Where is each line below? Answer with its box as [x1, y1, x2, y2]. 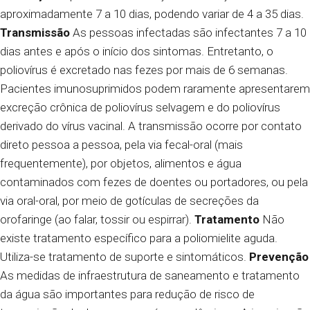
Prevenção [249, 250, 309, 264]
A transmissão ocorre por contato [125, 119, 302, 133]
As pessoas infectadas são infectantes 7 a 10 [70, 26, 307, 39]
